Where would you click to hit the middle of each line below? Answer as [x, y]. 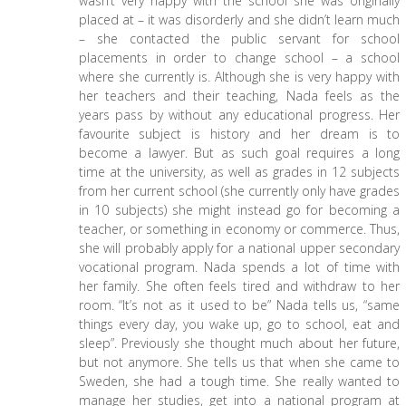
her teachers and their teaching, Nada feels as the [239, 96]
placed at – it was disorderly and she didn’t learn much [239, 19]
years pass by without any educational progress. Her [239, 115]
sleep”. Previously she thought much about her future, [239, 343]
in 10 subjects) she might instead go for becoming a [239, 210]
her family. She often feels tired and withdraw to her [239, 286]
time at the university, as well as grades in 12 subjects [239, 172]
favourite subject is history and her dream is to [239, 134]
